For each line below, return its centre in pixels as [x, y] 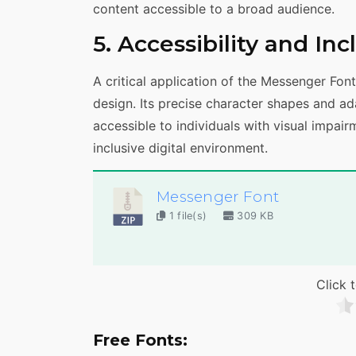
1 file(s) [188, 216]
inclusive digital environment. [180, 147]
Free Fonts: [140, 341]
